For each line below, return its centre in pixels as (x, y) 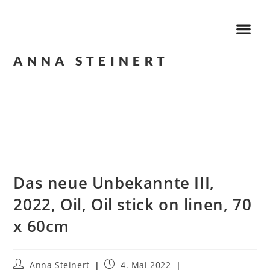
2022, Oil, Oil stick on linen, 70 (133, 204)
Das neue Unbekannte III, (114, 182)
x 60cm (42, 226)
